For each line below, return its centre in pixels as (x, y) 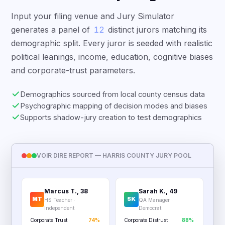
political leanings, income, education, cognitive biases (112, 57)
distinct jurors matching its (156, 30)
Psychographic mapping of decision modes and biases (114, 106)
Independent (59, 208)
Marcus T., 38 (66, 191)
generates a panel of (52, 30)
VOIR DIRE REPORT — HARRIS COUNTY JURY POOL (114, 155)
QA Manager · (155, 200)
